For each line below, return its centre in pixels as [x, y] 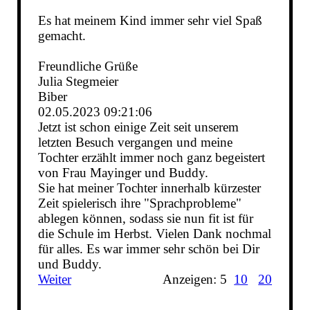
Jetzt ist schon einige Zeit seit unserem [138, 127]
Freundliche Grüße [88, 66]
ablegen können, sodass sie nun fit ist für [145, 219]
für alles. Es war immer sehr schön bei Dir [148, 249]
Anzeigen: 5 [199, 280]
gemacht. [62, 36]
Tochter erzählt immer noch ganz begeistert [151, 158]
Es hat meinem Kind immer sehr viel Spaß [150, 21]
